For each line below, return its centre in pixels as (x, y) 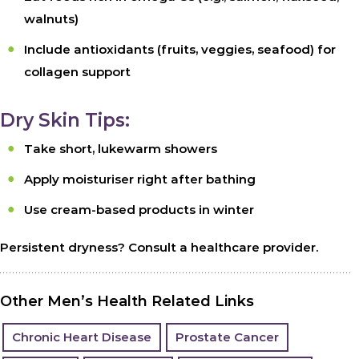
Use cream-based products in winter (139, 210)
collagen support (77, 72)
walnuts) (51, 19)
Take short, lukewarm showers (121, 149)
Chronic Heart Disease (82, 337)
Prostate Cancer (227, 337)
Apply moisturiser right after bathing (140, 179)
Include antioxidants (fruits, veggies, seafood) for (180, 50)
